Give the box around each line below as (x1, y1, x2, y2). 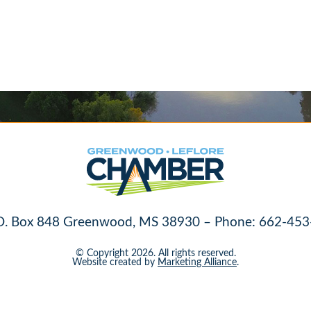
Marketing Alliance (158, 255, 237, 269)
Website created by (72, 255, 158, 269)
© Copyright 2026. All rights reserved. (75, 246, 236, 260)
